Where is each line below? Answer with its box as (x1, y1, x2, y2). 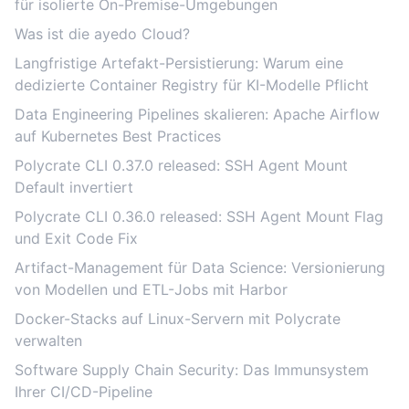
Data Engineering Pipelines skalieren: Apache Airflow (15, 105, 380, 123)
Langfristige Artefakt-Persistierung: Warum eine (15, 54, 343, 72)
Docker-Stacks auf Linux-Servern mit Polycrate (15, 309, 341, 328)
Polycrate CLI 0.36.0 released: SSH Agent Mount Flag (15, 207, 383, 225)
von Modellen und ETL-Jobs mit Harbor (15, 280, 288, 299)
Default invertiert (15, 178, 133, 196)
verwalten (15, 331, 82, 350)
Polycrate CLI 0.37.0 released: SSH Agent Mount (15, 156, 348, 174)
